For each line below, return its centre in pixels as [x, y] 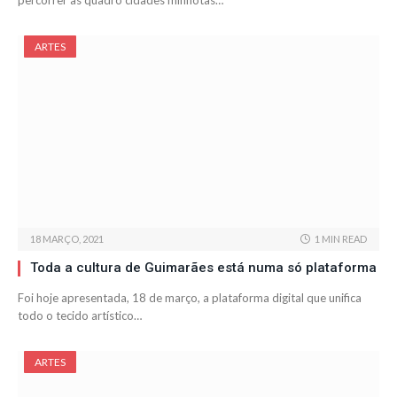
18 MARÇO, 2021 [67, 239]
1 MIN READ [341, 239]
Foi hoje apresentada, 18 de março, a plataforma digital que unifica [190, 298]
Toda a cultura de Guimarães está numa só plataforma [203, 268]
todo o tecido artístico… [80, 316]
